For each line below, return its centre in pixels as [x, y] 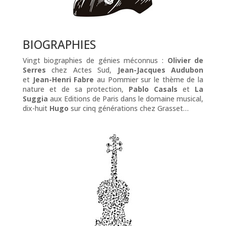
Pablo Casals [153, 89]
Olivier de [185, 60]
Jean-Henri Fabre [63, 79]
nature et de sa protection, [76, 89]
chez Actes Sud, [81, 70]
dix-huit [36, 108]
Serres [34, 70]
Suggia [35, 99]
